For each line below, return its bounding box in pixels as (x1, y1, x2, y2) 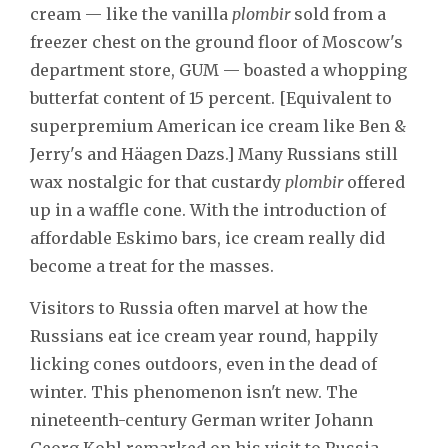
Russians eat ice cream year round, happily (30, 325, 378, 346)
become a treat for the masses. (30, 255, 274, 276)
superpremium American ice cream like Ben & (30, 115, 406, 136)
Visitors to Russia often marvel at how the (30, 297, 368, 318)
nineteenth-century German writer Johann (30, 409, 373, 430)
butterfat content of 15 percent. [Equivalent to (30, 87, 392, 108)
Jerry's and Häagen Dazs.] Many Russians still (30, 143, 398, 164)
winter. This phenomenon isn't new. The (30, 381, 358, 402)
